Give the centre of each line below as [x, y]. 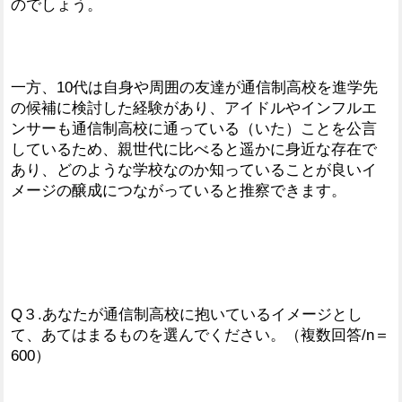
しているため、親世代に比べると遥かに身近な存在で [194, 149]
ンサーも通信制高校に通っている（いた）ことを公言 [194, 128]
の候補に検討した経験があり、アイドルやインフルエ [194, 108]
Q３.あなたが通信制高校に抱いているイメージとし [187, 314]
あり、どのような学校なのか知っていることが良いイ [194, 170]
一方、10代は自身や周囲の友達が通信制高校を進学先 [194, 87]
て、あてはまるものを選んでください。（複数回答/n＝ [200, 335]
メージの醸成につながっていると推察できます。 [179, 190]
